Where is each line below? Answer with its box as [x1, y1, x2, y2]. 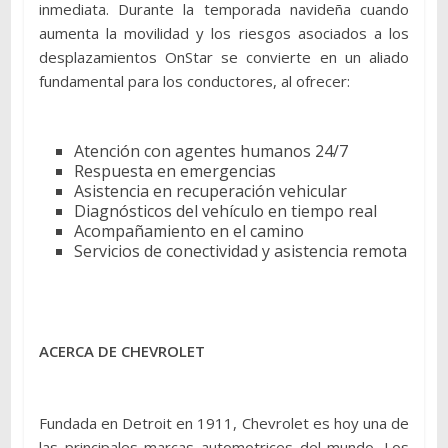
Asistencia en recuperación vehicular [73, 180, 347, 203]
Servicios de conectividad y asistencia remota [73, 240, 407, 263]
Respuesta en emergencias [73, 160, 276, 183]
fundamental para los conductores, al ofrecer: [38, 71, 350, 92]
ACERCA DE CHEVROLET [38, 341, 205, 362]
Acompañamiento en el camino [73, 220, 304, 243]
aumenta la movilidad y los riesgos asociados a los [38, 23, 410, 44]
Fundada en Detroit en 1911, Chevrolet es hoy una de [38, 413, 410, 434]
